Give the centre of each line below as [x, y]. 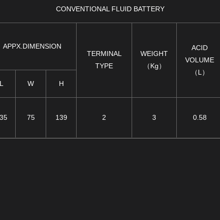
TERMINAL [104, 53]
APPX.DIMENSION [32, 46]
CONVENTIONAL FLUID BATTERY [110, 9]
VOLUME [200, 60]
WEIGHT [154, 53]
